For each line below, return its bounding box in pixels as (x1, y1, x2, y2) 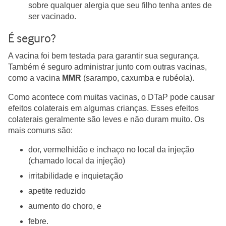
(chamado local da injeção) (28, 156, 125, 165)
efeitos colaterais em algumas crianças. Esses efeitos (8, 104, 199, 112)
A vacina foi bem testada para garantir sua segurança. (8, 51, 200, 60)
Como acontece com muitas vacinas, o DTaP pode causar (8, 93, 214, 101)
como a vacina (8, 74, 62, 82)
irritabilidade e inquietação (28, 172, 123, 180)
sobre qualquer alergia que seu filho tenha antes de (28, 1, 212, 10)
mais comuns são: (8, 126, 73, 135)
